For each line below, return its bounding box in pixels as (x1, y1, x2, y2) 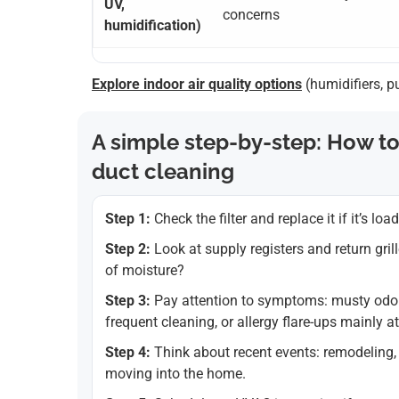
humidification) (104, 17, 201, 35)
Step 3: (105, 292, 151, 310)
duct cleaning (92, 159, 234, 185)
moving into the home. (105, 365, 246, 383)
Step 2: (105, 240, 151, 258)
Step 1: (105, 210, 151, 228)
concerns (223, 6, 280, 24)
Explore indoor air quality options (92, 76, 302, 94)
